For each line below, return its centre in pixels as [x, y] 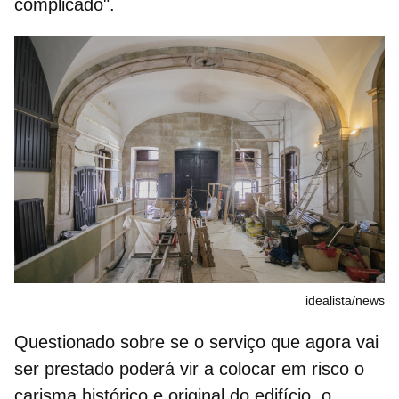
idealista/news [345, 300]
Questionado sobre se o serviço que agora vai [196, 342]
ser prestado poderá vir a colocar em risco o [189, 368]
